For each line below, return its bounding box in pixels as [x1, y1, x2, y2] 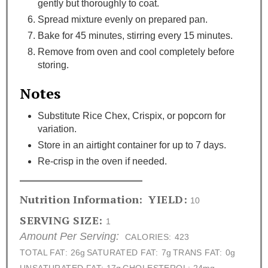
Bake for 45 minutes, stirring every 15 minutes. [38, 31, 233, 41]
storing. [38, 60, 69, 71]
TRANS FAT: [172, 248, 223, 258]
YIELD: [148, 192, 188, 207]
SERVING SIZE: [20, 213, 103, 228]
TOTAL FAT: [20, 248, 68, 258]
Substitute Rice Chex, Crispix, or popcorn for [38, 111, 226, 121]
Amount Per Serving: [20, 230, 119, 243]
